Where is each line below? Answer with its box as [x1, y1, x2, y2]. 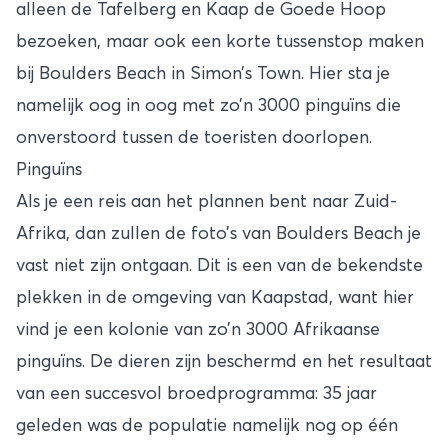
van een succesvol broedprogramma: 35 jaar [16, 384, 377, 403]
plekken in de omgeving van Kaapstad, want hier [16, 288, 414, 307]
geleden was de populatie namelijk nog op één [16, 416, 398, 435]
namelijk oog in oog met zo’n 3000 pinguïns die [16, 96, 401, 115]
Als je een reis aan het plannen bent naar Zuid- [16, 192, 397, 211]
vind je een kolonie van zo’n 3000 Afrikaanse [16, 320, 380, 339]
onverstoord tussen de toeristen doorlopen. [16, 128, 372, 147]
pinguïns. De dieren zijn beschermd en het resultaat [16, 352, 432, 371]
